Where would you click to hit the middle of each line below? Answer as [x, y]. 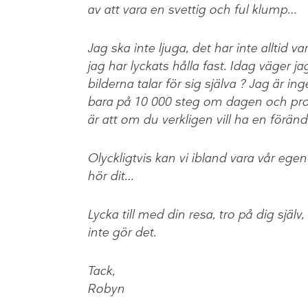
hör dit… [111, 176]
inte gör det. [122, 233]
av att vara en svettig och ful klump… [192, 10]
